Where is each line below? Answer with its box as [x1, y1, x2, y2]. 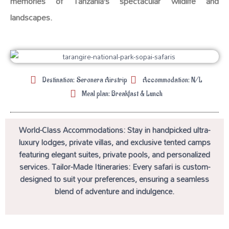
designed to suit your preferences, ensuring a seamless [20, 171, 209, 187]
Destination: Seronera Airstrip [42, 75, 127, 85]
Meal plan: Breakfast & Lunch [82, 88, 163, 99]
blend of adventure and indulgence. [55, 184, 174, 199]
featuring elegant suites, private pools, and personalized [19, 147, 210, 163]
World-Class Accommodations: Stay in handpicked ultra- [19, 122, 210, 138]
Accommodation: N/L [142, 75, 202, 85]
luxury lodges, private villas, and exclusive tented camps [18, 134, 211, 150]
